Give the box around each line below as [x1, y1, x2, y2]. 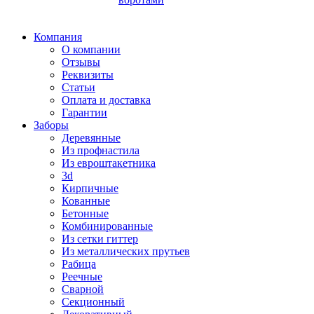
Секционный [62, 295, 125, 308]
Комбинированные [62, 219, 153, 232]
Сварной [62, 282, 104, 295]
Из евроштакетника [62, 156, 156, 169]
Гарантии [62, 106, 107, 118]
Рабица [62, 257, 96, 270]
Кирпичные [62, 182, 118, 194]
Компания [34, 30, 82, 43]
